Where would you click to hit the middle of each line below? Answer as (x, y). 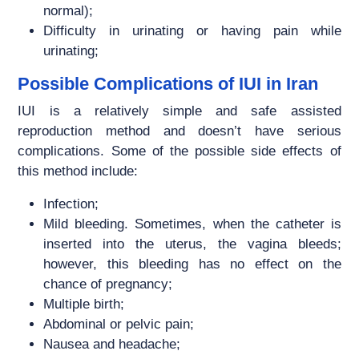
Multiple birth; (84, 305)
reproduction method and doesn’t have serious (179, 131)
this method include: (78, 171)
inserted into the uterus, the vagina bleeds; (192, 244)
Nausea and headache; (112, 345)
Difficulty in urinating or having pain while (192, 31)
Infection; (71, 204)
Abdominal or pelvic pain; (119, 325)
